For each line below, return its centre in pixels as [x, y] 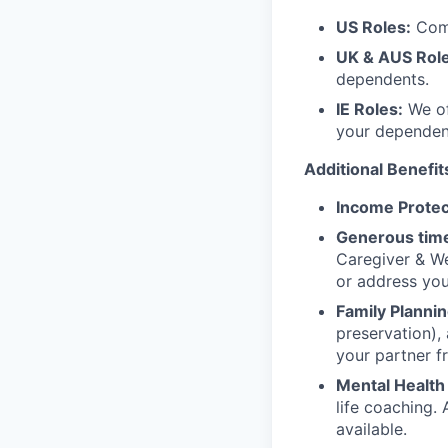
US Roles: [373, 27]
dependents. [382, 79]
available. [371, 429]
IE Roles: [369, 109]
